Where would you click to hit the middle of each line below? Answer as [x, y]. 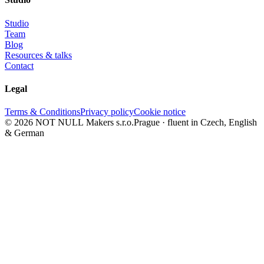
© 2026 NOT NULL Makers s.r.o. [69, 123]
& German [24, 133]
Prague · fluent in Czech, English [195, 123]
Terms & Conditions [42, 112]
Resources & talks [38, 55]
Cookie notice [160, 112]
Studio [17, 23]
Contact [19, 65]
